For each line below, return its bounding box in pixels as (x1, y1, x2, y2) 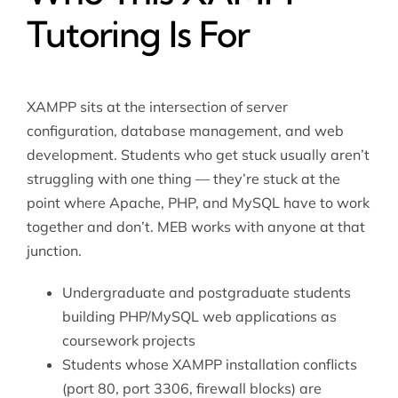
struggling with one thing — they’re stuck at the (26, 170, 340, 188)
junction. (26, 242, 82, 260)
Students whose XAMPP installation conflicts (61, 355, 357, 374)
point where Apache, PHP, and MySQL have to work (26, 194, 370, 212)
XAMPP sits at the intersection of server (26, 98, 288, 116)
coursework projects (61, 331, 195, 350)
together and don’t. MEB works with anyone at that (26, 218, 365, 236)
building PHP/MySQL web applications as (61, 307, 337, 326)
